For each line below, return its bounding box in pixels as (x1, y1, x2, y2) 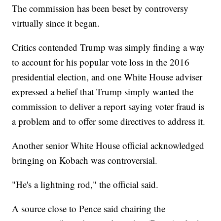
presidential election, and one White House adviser (12, 71, 203, 83)
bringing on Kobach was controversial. (12, 154, 158, 167)
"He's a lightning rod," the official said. (12, 178, 159, 191)
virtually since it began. (12, 17, 100, 30)
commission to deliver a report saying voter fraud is (12, 100, 205, 113)
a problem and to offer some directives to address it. (12, 115, 206, 128)
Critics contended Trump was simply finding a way (12, 41, 205, 54)
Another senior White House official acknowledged (12, 139, 205, 152)
